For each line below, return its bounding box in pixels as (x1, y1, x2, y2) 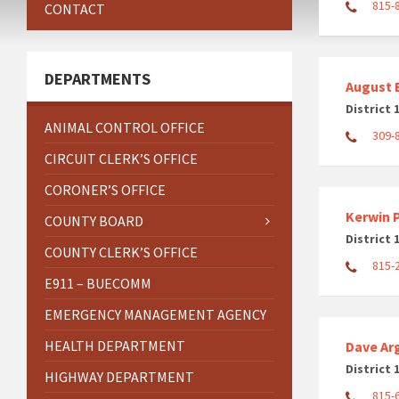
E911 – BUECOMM (45, 273, 151, 292)
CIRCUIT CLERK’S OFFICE (45, 149, 198, 167)
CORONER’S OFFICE (45, 180, 166, 199)
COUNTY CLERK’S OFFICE (45, 242, 198, 261)
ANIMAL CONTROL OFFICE (45, 118, 205, 136)
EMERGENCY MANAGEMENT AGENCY (45, 305, 266, 323)
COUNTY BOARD (45, 211, 143, 230)
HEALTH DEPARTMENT (45, 336, 185, 354)
